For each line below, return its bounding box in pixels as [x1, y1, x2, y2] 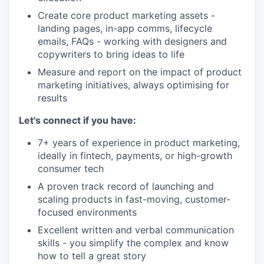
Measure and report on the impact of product [38, 66, 242, 78]
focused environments [38, 206, 137, 218]
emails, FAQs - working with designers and [38, 35, 227, 47]
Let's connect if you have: [19, 114, 136, 126]
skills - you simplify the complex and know [38, 237, 229, 249]
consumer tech [38, 163, 104, 174]
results [38, 92, 67, 104]
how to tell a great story [38, 250, 146, 262]
